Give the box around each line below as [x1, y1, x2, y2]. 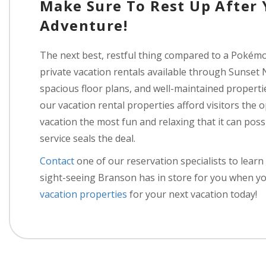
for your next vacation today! [129, 188, 257, 201]
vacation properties [40, 188, 129, 201]
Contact [40, 154, 74, 167]
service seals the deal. [40, 132, 135, 145]
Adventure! [40, 15, 128, 35]
